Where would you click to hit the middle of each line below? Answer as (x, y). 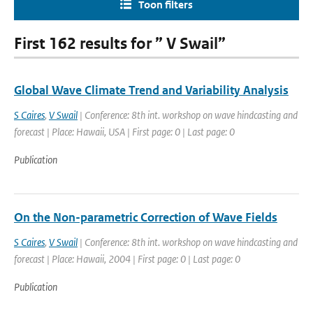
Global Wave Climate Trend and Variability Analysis (151, 90)
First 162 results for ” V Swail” (120, 44)
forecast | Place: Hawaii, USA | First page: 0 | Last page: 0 (124, 132)
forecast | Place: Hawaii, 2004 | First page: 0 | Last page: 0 (127, 259)
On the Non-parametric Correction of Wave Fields (146, 217)
